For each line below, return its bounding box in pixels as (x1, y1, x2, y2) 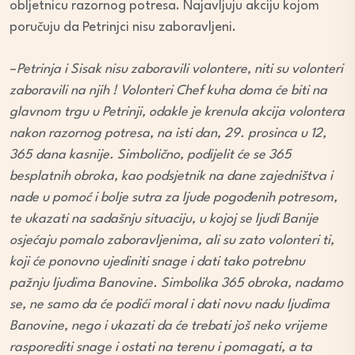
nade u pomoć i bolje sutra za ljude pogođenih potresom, (10, 191, 338, 204)
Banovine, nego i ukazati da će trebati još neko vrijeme (10, 319, 327, 333)
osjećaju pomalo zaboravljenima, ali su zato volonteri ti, (10, 234, 334, 247)
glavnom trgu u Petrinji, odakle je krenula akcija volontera (10, 105, 345, 119)
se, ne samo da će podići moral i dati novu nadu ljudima (10, 298, 330, 311)
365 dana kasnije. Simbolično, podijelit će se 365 (10, 148, 292, 162)
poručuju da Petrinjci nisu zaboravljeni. (10, 21, 236, 34)
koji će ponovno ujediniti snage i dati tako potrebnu (10, 255, 305, 269)
